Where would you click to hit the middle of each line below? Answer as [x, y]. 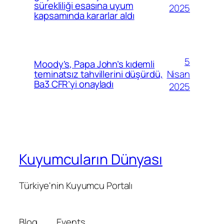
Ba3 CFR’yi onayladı [74, 84]
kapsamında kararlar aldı [84, 16]
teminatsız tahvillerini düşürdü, [98, 74]
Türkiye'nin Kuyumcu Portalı [76, 185]
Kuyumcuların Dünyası [91, 159]
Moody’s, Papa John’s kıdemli [94, 64]
